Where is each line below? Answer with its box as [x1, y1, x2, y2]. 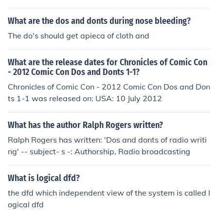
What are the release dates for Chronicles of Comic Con [8, 57, 207, 68]
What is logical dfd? [8, 173, 80, 183]
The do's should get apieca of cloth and [8, 31, 149, 40]
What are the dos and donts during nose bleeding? [8, 16, 191, 26]
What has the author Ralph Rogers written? [8, 120, 163, 130]
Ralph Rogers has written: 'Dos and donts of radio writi [8, 135, 207, 145]
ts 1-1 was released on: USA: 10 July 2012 [8, 93, 162, 103]
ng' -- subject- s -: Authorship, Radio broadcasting [8, 146, 190, 156]
